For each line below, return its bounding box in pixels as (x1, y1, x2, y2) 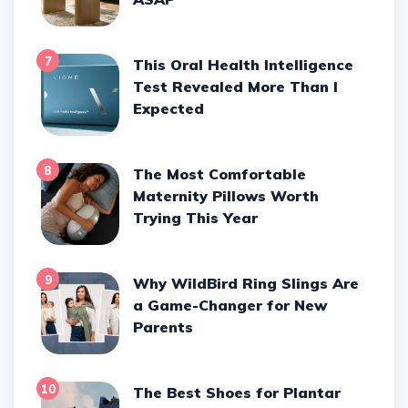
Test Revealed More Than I (133, 76, 339, 96)
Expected (133, 98, 205, 117)
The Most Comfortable (133, 164, 145, 183)
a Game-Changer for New (133, 295, 328, 314)
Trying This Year (133, 208, 259, 227)
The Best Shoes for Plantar (133, 382, 145, 402)
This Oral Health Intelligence (133, 55, 145, 74)
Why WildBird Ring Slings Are (133, 273, 150, 292)
